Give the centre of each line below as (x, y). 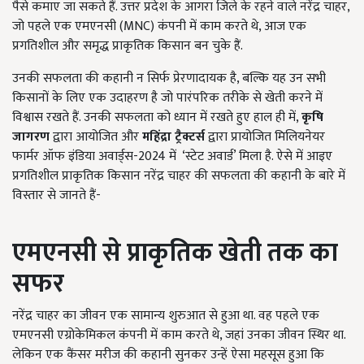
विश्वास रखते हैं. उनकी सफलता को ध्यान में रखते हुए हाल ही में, (157, 118)
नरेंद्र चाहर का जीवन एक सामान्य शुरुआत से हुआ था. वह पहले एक (166, 316)
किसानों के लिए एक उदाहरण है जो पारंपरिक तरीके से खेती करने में (167, 98)
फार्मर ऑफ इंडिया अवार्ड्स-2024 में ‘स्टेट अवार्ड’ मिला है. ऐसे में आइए (172, 157)
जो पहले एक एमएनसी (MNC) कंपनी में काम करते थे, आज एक (159, 27)
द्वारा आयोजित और (96, 137)
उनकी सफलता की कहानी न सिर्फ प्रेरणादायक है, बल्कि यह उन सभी (169, 79)
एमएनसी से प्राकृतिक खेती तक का (175, 253)
